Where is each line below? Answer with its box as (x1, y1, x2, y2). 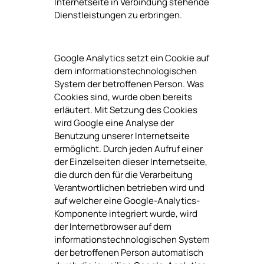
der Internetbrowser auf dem (54, 220, 171, 233)
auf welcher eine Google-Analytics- (54, 194, 200, 207)
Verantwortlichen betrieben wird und (54, 181, 204, 194)
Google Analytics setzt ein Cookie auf (54, 51, 209, 64)
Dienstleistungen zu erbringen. (54, 9, 182, 22)
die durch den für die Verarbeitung (54, 168, 193, 181)
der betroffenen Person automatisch (54, 246, 203, 259)
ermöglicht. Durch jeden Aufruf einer (54, 142, 203, 155)
